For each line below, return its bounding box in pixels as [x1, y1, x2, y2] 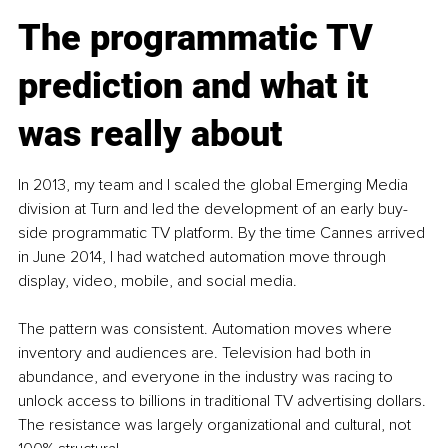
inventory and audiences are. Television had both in [18, 343, 375, 364]
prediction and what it [18, 65, 377, 108]
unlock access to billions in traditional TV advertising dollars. [18, 391, 430, 412]
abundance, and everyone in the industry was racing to [18, 367, 397, 388]
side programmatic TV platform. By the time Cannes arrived [18, 223, 429, 244]
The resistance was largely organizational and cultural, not [18, 415, 415, 436]
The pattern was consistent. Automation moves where [18, 319, 396, 340]
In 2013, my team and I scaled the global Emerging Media [18, 175, 412, 196]
